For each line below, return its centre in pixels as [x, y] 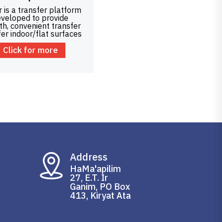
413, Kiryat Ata [100, 195]
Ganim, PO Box [100, 186]
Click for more [30, 50]
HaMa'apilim [95, 168]
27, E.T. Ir [89, 177]
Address [89, 157]
